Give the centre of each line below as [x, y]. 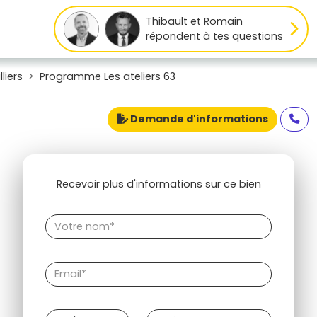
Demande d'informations [198, 119]
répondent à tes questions [214, 36]
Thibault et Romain [194, 21]
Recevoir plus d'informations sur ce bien [158, 184]
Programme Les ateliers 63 [108, 76]
